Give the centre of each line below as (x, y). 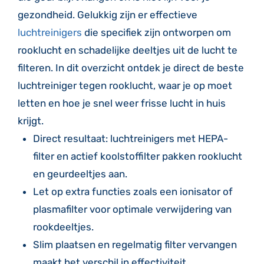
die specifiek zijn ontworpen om (156, 32)
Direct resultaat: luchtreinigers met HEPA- (130, 138)
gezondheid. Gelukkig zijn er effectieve (108, 15)
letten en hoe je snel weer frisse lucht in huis (122, 103)
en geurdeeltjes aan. (80, 174)
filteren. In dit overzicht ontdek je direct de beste (131, 68)
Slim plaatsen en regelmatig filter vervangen (135, 245)
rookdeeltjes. (63, 227)
